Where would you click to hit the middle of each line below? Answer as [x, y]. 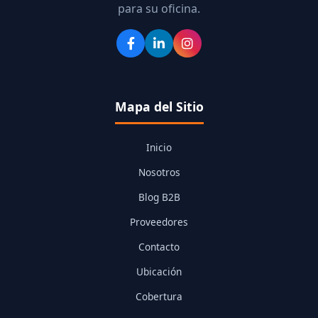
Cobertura [159, 297]
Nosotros [159, 172]
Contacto [159, 247]
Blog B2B [159, 197]
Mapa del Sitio [159, 107]
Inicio [159, 148]
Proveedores [159, 222]
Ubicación [159, 272]
